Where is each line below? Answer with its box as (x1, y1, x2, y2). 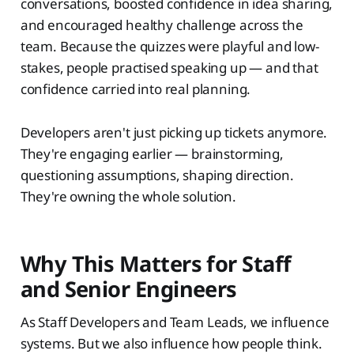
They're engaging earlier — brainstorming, (20, 144, 284, 163)
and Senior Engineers (20, 273, 237, 303)
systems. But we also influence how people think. (20, 333, 322, 352)
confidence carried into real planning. (20, 79, 251, 98)
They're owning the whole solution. (20, 186, 236, 205)
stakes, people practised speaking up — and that (20, 58, 318, 77)
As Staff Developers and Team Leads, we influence (20, 312, 330, 331)
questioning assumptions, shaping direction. (20, 165, 294, 184)
